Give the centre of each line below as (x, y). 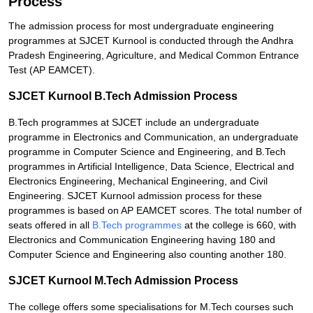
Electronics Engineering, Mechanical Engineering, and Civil (138, 181)
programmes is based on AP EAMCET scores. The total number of (155, 210)
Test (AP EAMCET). (52, 70)
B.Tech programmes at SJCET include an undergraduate (134, 122)
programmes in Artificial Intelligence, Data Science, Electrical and (151, 166)
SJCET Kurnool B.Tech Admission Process (123, 96)
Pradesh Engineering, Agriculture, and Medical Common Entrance (154, 55)
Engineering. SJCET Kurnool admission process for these (135, 196)
